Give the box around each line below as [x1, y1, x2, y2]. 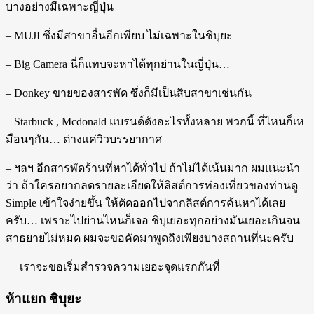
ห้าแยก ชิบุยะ [6, 291, 81, 306]
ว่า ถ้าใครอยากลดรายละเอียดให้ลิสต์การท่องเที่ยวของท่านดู [6, 179, 298, 191]
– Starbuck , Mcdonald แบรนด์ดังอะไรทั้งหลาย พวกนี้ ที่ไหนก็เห [6, 115, 304, 128]
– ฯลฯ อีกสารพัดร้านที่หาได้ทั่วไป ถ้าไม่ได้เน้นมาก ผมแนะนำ [6, 161, 300, 174]
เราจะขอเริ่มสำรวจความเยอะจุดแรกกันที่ [6, 260, 220, 273]
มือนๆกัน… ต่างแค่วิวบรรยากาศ [6, 132, 162, 145]
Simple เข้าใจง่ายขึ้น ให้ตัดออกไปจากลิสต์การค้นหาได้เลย [6, 196, 285, 209]
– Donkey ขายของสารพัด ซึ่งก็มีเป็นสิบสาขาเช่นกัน [6, 86, 252, 99]
